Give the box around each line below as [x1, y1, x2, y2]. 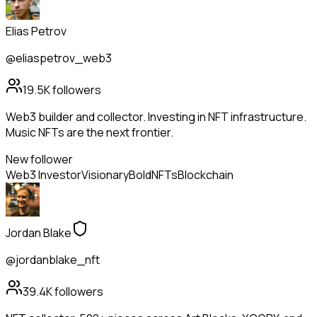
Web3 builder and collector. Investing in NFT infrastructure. [6, 109, 306, 125]
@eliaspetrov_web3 [6, 50, 112, 67]
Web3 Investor [6, 167, 81, 183]
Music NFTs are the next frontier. [6, 125, 173, 141]
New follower [6, 151, 73, 168]
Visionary [81, 167, 129, 183]
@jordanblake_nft [6, 252, 100, 268]
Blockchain [178, 167, 234, 183]
